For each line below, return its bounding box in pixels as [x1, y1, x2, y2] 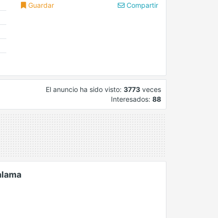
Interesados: [111, 95, 152, 104]
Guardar [26, 1, 54, 9]
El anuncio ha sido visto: [46, 85, 124, 94]
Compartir [124, 1, 158, 9]
